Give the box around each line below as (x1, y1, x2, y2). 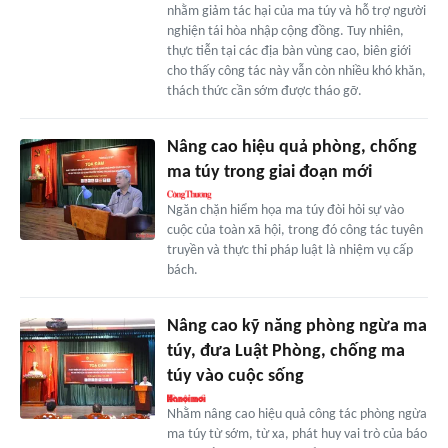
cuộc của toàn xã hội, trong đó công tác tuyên (166, 223, 423, 239)
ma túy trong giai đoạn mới (166, 163, 372, 183)
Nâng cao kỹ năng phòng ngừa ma (166, 317, 427, 337)
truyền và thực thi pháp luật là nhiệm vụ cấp (166, 243, 413, 259)
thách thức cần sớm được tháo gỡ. (166, 84, 362, 100)
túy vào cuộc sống (166, 367, 304, 387)
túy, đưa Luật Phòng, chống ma (166, 342, 405, 362)
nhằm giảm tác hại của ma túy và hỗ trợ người (166, 4, 426, 20)
